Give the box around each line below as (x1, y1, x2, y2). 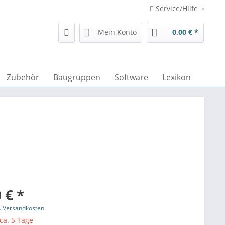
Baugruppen (53, 72, 100, 83)
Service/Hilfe (154, 4, 200, 13)
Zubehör (7, 72, 39, 83)
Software (115, 72, 148, 83)
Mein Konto (98, 27, 137, 37)
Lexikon (162, 72, 191, 83)
